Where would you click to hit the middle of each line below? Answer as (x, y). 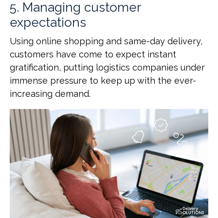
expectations (50, 22)
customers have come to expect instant (93, 54)
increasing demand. (50, 93)
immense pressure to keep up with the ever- (103, 80)
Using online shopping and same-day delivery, (106, 41)
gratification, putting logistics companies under (107, 67)
